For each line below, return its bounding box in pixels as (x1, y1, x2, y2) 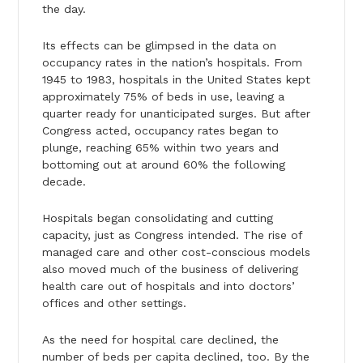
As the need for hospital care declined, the (41, 332, 279, 346)
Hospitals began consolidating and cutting (41, 211, 273, 224)
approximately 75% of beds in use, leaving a (41, 89, 284, 103)
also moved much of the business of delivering (41, 262, 298, 275)
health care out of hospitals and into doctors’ (41, 279, 295, 293)
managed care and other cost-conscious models (41, 245, 310, 258)
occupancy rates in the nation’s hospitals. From (41, 55, 302, 69)
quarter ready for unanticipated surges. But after (41, 106, 310, 120)
